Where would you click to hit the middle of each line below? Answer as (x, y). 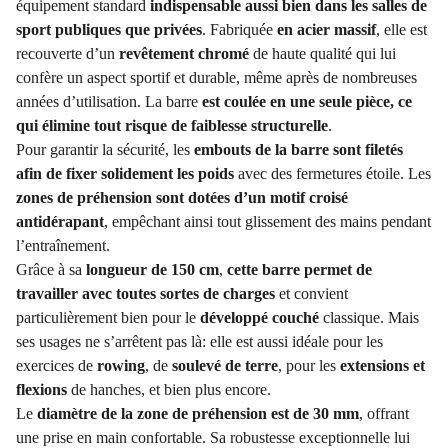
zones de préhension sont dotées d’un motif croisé (182, 198)
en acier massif (326, 30)
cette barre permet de (299, 270)
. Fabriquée (239, 30)
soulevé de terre (225, 366)
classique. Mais (371, 318)
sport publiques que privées (109, 30)
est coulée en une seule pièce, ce (307, 102)
